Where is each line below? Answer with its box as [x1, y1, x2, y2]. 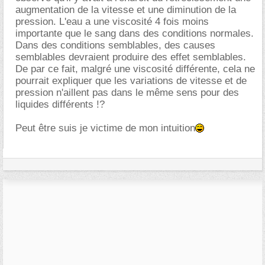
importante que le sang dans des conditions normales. [15, 28, 254, 39]
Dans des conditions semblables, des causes [15, 40, 215, 51]
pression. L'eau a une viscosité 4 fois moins [15, 16, 209, 27]
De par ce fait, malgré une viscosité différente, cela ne [15, 63, 255, 75]
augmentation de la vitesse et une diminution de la [15, 4, 236, 15]
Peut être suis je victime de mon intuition [15, 122, 195, 134]
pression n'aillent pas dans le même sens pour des [15, 87, 239, 98]
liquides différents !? [15, 99, 105, 110]
